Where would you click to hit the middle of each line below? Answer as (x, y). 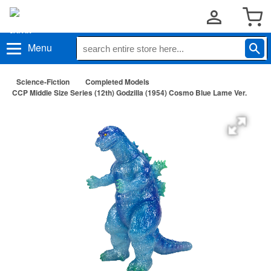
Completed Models (117, 82)
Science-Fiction (43, 82)
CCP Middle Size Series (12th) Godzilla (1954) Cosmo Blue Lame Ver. (129, 93)
